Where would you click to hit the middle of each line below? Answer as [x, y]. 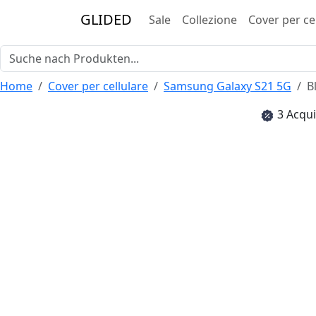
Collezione [209, 20]
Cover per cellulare [98, 86]
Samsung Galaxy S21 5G [227, 86]
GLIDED [106, 19]
